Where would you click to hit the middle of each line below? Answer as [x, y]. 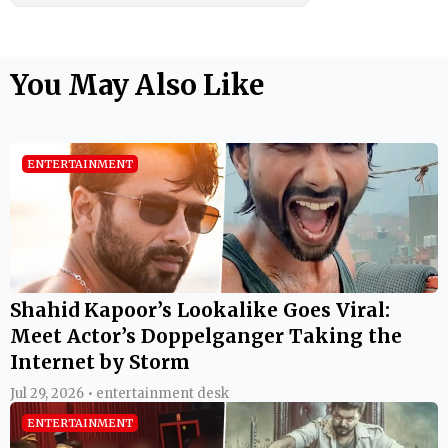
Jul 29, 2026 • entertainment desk [119, 393]
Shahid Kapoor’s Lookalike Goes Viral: [200, 309]
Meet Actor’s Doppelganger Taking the [206, 335]
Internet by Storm [100, 361]
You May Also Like [137, 84]
